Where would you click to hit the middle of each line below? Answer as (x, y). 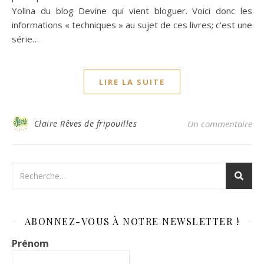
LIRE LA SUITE (132, 82)
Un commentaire (220, 123)
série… (25, 39)
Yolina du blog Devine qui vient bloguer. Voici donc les (132, 10)
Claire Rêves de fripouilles (85, 123)
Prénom (30, 243)
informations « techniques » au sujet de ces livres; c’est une (132, 24)
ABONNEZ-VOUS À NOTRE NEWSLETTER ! (132, 221)
